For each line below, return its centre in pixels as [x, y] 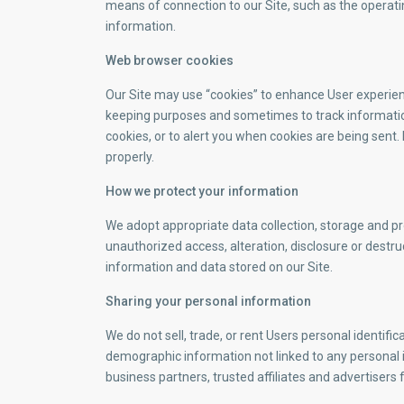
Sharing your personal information [208, 302]
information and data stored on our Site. [219, 267]
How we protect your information [202, 192]
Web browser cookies [170, 61]
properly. [130, 157]
